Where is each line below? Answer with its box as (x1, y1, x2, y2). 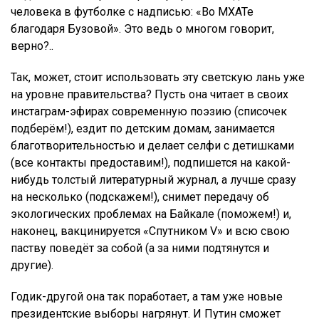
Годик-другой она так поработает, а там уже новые (11, 290, 283, 304)
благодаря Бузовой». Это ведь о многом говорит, (11, 22, 274, 36)
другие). (11, 258, 53, 273)
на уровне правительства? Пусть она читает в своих (11, 88, 288, 102)
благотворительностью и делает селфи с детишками (11, 139, 294, 153)
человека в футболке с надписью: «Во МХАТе (11, 5, 253, 19)
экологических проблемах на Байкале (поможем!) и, (11, 207, 291, 221)
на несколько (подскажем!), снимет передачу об (11, 190, 269, 204)
